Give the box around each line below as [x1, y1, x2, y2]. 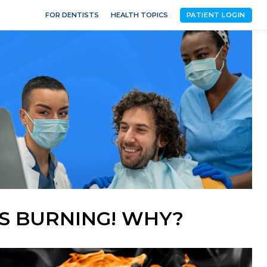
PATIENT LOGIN [186, 11, 246, 19]
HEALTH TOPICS [110, 11, 168, 19]
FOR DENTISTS [45, 11, 99, 19]
